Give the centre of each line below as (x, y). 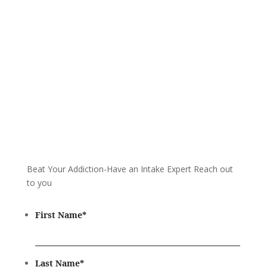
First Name (58, 215)
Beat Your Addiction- (66, 169)
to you (39, 183)
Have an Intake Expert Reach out (170, 169)
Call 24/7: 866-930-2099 (133, 28)
